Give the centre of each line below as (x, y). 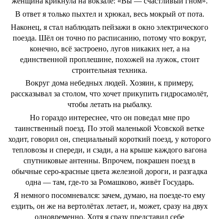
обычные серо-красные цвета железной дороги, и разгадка (109, 172)
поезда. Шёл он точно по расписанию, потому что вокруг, (109, 38)
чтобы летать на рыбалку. (109, 105)
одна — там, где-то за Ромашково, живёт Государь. (109, 182)
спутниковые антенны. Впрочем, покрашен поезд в (109, 161)
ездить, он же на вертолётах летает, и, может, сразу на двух (109, 206)
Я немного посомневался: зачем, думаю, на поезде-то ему (109, 195)
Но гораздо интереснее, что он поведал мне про (109, 118)
